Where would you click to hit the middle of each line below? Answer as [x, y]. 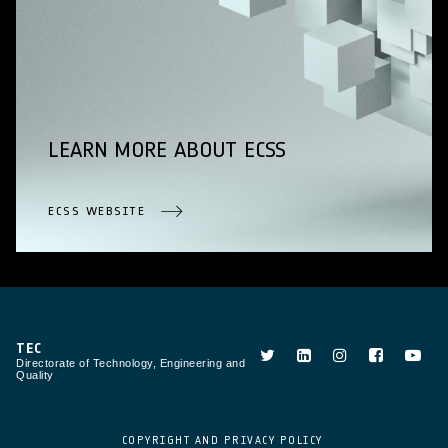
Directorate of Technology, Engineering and [130, 363]
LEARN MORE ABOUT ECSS [167, 149]
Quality [35, 375]
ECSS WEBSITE [96, 210]
